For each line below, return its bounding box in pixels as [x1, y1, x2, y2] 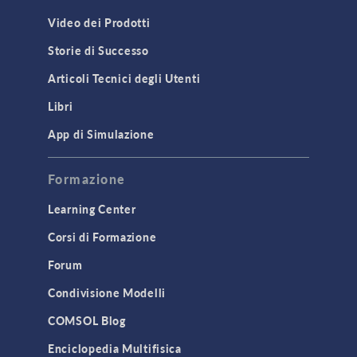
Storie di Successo [48, 42, 149, 59]
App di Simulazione [48, 126, 155, 143]
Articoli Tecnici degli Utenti [48, 70, 201, 87]
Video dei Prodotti [48, 14, 151, 31]
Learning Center [48, 201, 136, 218]
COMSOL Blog [48, 312, 126, 329]
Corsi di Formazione [48, 229, 157, 245]
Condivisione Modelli [48, 284, 166, 301]
